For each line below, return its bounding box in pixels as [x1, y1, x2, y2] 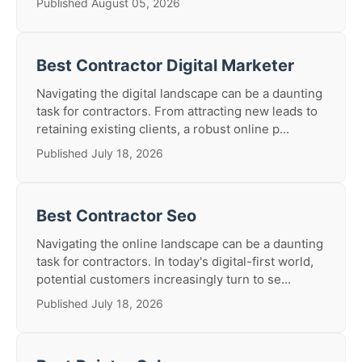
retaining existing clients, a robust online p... [36, 121, 289, 137]
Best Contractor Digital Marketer [36, 56, 294, 75]
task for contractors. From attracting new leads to [36, 103, 318, 119]
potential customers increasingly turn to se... [36, 271, 291, 287]
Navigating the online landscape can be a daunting [36, 236, 323, 251]
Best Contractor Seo [36, 206, 196, 225]
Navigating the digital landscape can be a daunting [36, 86, 322, 101]
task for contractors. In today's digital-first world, [36, 254, 314, 269]
